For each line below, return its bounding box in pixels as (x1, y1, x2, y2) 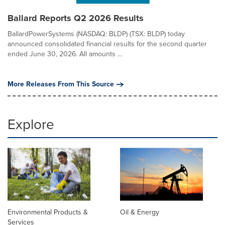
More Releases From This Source (8, 79, 114, 89)
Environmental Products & (8, 207, 88, 218)
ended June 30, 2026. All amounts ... (8, 49, 122, 59)
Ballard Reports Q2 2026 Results (8, 12, 144, 25)
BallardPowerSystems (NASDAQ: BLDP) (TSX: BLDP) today (8, 29, 185, 39)
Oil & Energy (120, 207, 159, 218)
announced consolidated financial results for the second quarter (8, 39, 207, 49)
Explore (8, 114, 54, 135)
